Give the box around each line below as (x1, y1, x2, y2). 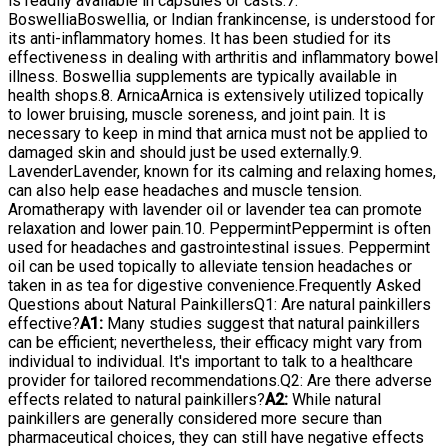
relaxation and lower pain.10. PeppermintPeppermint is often (8, 218, 431, 238)
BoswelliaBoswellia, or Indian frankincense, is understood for (8, 9, 435, 29)
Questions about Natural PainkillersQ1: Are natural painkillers (8, 294, 431, 314)
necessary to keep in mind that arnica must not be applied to (8, 123, 428, 143)
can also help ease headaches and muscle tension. (8, 180, 362, 200)
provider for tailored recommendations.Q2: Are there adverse (8, 370, 432, 390)
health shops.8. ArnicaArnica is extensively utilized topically (8, 85, 424, 105)
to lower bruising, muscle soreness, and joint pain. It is (8, 104, 386, 124)
